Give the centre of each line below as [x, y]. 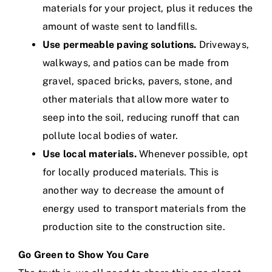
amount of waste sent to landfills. [120, 26]
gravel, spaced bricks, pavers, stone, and [138, 81]
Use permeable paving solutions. [120, 45]
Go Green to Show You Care [83, 255]
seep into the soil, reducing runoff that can [141, 117]
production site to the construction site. [134, 227]
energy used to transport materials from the [144, 209]
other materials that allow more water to [136, 99]
